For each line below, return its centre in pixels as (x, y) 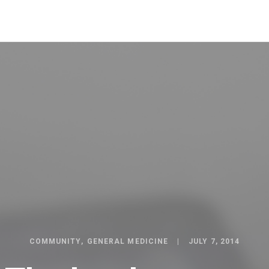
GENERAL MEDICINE (128, 241)
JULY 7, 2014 (214, 241)
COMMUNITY (55, 241)
